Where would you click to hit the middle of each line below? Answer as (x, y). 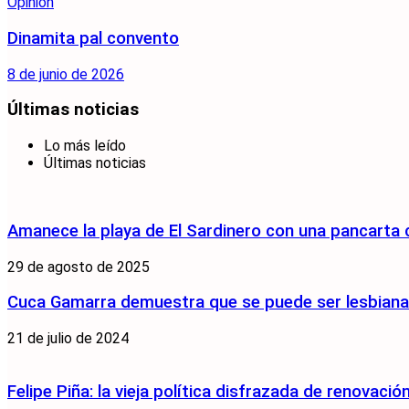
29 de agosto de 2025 (79, 267)
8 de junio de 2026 (66, 74)
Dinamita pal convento (93, 38)
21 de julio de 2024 (68, 338)
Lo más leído (85, 146)
